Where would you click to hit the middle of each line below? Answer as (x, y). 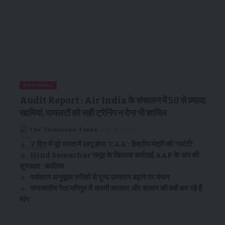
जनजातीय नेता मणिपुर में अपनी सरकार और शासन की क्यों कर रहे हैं (116, 188)
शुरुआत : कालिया (42, 166)
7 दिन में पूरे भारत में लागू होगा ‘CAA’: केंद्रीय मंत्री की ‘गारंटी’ (112, 144)
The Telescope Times (63, 129)
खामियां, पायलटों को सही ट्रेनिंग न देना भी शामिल (93, 113)
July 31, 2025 (117, 129)
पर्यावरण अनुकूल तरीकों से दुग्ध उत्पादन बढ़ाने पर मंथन (100, 177)
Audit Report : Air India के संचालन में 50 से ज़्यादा (113, 100)
